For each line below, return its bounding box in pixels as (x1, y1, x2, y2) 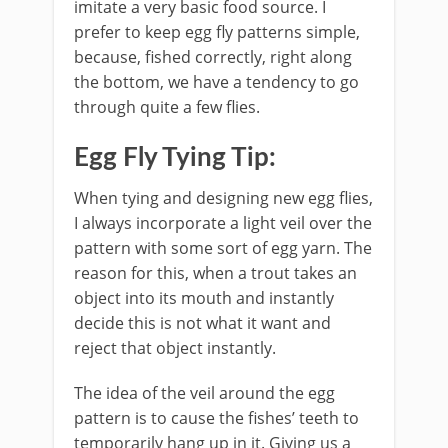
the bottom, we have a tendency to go (74, 71, 359, 93)
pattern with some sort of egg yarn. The (74, 237, 372, 259)
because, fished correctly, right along (74, 46, 352, 68)
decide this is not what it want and (74, 312, 331, 334)
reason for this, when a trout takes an (74, 262, 357, 284)
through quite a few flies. (74, 96, 260, 118)
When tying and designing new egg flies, (74, 187, 373, 209)
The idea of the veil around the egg (74, 382, 335, 404)
